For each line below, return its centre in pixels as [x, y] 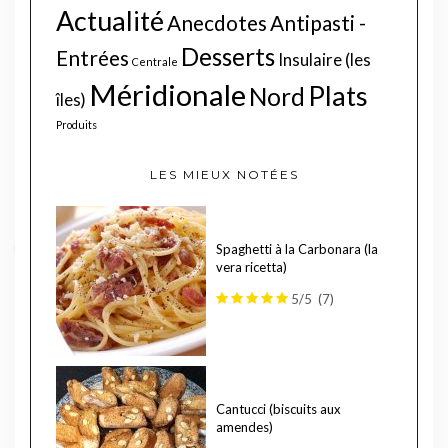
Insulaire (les [324, 59]
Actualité [110, 20]
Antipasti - [318, 22]
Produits [76, 124]
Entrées [92, 57]
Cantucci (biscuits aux [278, 408]
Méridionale [167, 94]
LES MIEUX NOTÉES [224, 174]
